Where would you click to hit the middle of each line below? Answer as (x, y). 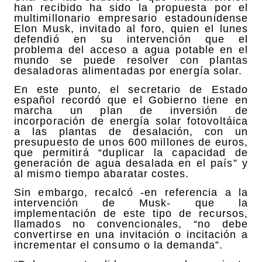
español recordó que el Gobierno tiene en (131, 100)
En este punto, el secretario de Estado (131, 90)
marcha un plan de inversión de (131, 111)
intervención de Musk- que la (131, 203)
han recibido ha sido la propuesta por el (131, 7)
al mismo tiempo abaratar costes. (102, 174)
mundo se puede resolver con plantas (131, 60)
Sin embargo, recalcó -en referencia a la (131, 193)
